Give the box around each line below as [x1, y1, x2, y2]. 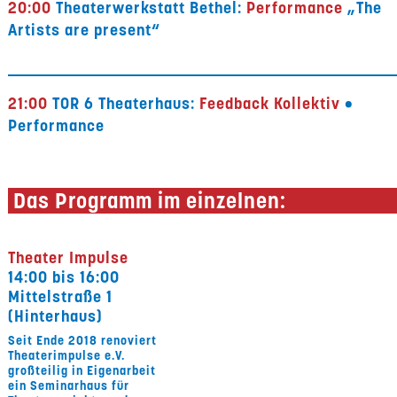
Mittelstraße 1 [8, 286, 113, 307]
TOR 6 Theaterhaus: [52, 93, 200, 113]
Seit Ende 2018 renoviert [8, 332, 158, 348]
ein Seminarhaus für [8, 378, 130, 393]
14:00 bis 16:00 [8, 267, 121, 287]
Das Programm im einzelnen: [8, 187, 287, 214]
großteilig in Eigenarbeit [8, 362, 157, 378]
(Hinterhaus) [8, 306, 104, 326]
